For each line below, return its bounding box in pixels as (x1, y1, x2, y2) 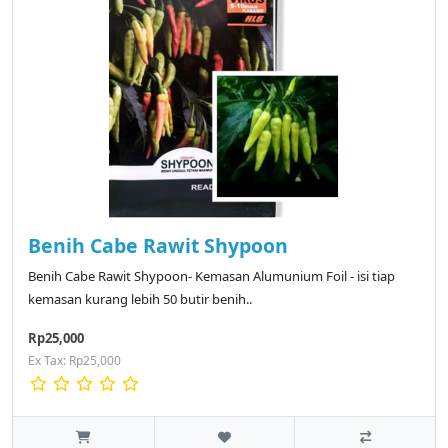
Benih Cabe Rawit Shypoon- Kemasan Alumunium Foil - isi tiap (28, 267, 395, 286)
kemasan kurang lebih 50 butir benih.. (28, 290, 252, 309)
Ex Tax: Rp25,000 (28, 352, 121, 370)
